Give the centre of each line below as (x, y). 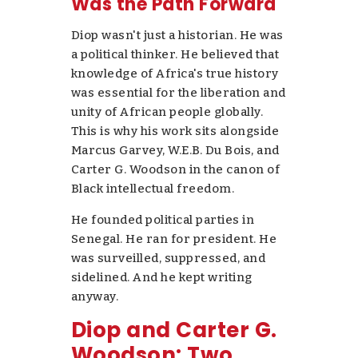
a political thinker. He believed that (175, 54)
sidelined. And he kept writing (161, 277)
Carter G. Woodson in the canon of (175, 169)
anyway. (95, 296)
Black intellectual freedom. (153, 188)
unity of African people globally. (167, 111)
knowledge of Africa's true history (175, 73)
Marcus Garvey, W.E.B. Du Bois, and (175, 150)
